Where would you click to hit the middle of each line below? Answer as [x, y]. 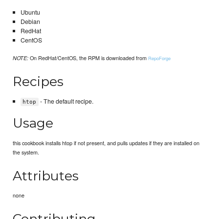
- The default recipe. [66, 101]
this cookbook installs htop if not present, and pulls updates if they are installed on [106, 142]
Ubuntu [30, 12]
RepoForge [160, 58]
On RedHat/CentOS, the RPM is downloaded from [88, 58]
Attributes [46, 175]
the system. [26, 152]
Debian [30, 21]
